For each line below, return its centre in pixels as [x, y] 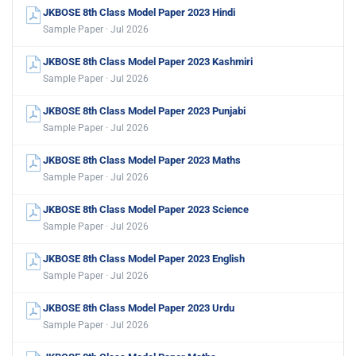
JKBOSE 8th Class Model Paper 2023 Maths [142, 160]
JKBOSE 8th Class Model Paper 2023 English [144, 258]
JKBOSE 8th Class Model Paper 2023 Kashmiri [148, 61]
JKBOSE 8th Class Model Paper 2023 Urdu [139, 308]
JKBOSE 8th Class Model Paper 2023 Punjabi [144, 110]
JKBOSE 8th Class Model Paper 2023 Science [146, 209]
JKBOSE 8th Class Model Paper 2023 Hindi [139, 12]
